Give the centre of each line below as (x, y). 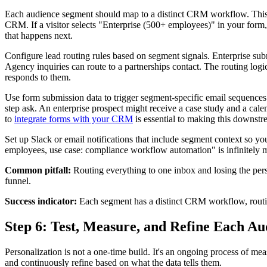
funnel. (18, 181)
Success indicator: (41, 201)
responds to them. (38, 77)
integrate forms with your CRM (74, 119)
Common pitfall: (38, 170)
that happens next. (39, 35)
